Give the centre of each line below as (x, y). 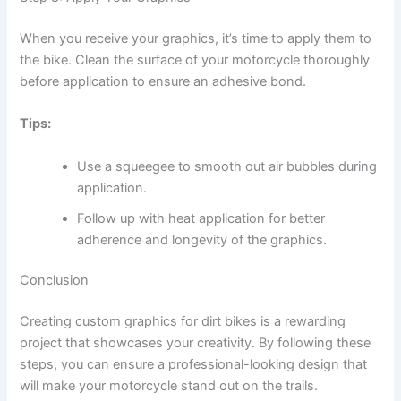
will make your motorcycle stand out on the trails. (169, 386)
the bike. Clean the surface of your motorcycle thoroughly (195, 60)
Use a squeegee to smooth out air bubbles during (227, 166)
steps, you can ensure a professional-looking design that (194, 365)
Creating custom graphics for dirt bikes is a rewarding (183, 322)
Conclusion (55, 281)
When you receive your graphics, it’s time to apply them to (196, 38)
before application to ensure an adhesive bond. (163, 81)
